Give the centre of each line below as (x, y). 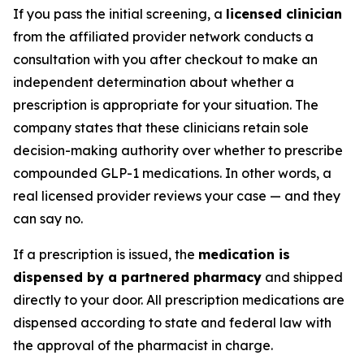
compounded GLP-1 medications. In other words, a (172, 173)
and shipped (302, 277)
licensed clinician (284, 14)
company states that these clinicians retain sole (161, 128)
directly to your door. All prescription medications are (179, 300)
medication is (244, 254)
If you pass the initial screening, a (119, 14)
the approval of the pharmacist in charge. (143, 345)
